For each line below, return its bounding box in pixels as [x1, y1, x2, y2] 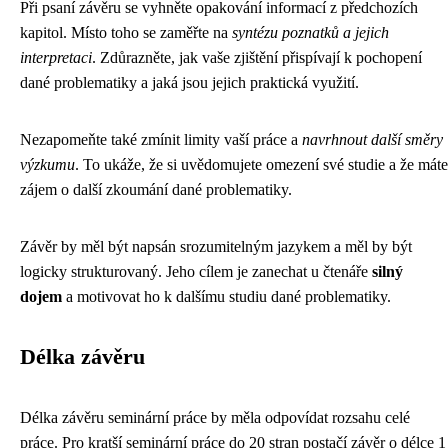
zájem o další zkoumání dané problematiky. [20, 180, 292, 198]
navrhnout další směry [302, 130, 443, 148]
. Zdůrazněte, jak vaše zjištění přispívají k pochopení [92, 48, 422, 66]
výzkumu [20, 155, 75, 173]
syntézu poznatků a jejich [232, 23, 389, 41]
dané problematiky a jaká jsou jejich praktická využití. [20, 73, 359, 91]
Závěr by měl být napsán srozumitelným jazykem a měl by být [20, 237, 412, 255]
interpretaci [20, 48, 92, 66]
